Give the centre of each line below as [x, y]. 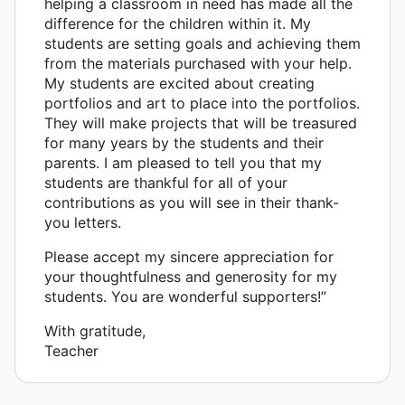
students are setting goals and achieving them [202, 43]
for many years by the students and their [184, 142]
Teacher [71, 350]
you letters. [83, 222]
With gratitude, [95, 330]
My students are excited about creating [179, 83]
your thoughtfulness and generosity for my [191, 276]
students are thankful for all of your [166, 182]
